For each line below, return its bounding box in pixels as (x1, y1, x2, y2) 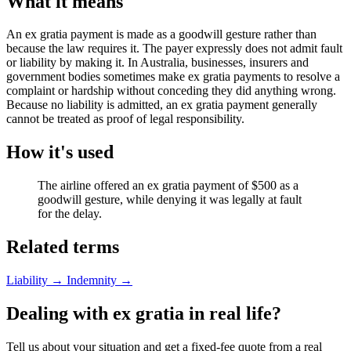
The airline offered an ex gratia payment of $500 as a (38, 179, 299, 193)
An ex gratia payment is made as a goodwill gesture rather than (6, 27, 317, 42)
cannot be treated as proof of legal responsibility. (6, 112, 244, 126)
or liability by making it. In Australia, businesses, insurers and (6, 56, 309, 70)
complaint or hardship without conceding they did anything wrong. (6, 84, 336, 98)
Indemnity (67, 273, 120, 288)
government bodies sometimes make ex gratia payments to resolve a (6, 70, 340, 84)
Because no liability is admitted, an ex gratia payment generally (6, 98, 317, 112)
